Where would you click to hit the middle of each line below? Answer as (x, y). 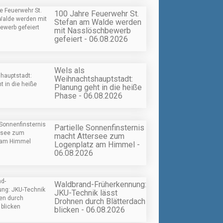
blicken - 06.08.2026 (90, 210)
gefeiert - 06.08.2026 (91, 39)
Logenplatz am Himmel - (97, 144)
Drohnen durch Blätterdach (100, 201)
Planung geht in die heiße (98, 88)
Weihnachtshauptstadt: (94, 79)
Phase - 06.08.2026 (88, 96)
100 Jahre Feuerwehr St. (97, 14)
